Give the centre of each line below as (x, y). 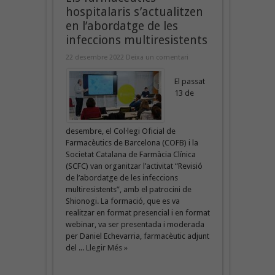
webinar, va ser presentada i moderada (135, 224)
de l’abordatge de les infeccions (122, 177)
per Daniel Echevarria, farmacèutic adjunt (137, 236)
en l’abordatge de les (122, 26)
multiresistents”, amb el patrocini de (128, 189)
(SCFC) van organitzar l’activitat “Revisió (134, 166)
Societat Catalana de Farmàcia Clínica (130, 154)
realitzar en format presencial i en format (137, 212)
